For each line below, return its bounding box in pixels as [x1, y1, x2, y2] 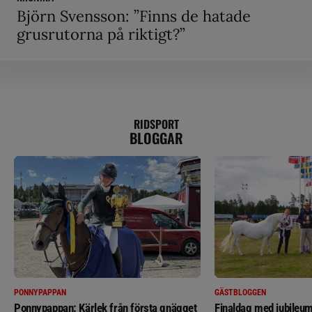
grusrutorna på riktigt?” [17, 24, 185, 45]
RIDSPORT [133, 116, 179, 133]
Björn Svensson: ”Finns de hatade [17, 6, 251, 26]
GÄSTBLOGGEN [214, 288, 266, 298]
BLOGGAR [129, 127, 183, 149]
